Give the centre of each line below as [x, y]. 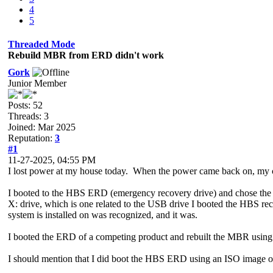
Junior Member [37, 83]
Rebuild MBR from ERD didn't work [86, 55]
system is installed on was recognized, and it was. [103, 214]
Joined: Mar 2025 [42, 127]
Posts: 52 [25, 105]
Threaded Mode [41, 44]
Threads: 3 [28, 116]
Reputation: [31, 138]
